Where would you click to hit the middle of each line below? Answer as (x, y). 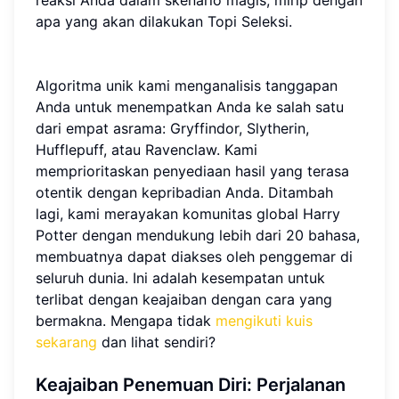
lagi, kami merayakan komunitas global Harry (188, 214)
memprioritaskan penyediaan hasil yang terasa (192, 171)
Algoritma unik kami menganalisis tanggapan (187, 86)
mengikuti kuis (264, 321)
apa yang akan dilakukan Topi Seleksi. (164, 22)
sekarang (66, 342)
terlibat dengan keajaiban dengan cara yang (184, 300)
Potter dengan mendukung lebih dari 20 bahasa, (198, 236)
